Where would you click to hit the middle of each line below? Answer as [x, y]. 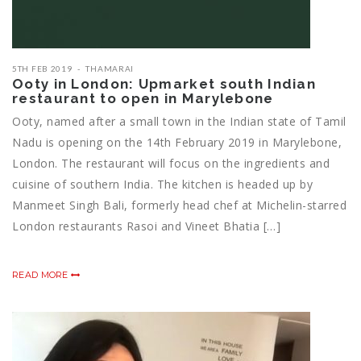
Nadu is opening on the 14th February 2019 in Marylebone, [177, 143]
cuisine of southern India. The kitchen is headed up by [162, 185]
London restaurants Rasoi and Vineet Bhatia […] [146, 226]
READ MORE [41, 275]
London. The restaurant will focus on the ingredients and [171, 164]
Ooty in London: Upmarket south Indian [164, 84]
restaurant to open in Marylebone [143, 99]
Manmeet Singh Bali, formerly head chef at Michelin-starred [179, 205]
